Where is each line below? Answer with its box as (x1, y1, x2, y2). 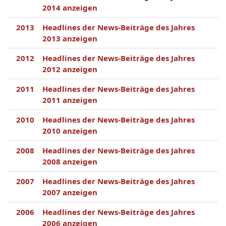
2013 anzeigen (42, 33, 97, 43)
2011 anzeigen (42, 95, 97, 105)
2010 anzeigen (42, 126, 97, 136)
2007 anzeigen (42, 187, 97, 197)
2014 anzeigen (42, 3, 97, 13)
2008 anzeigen (42, 156, 97, 166)
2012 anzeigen (42, 64, 97, 74)
